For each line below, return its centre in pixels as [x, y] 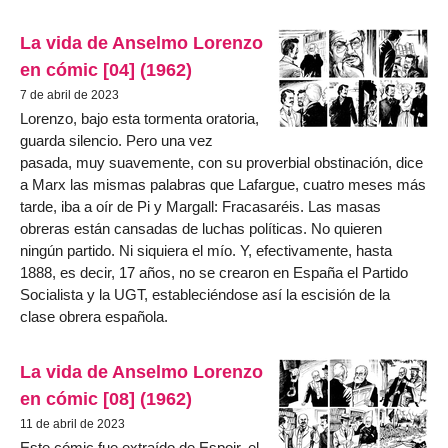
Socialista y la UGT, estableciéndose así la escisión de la [205, 294]
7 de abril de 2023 [69, 94]
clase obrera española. [94, 316]
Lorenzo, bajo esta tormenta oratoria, [139, 118]
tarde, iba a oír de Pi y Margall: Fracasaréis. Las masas [200, 206]
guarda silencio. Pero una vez [116, 140]
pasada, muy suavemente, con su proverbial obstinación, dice [221, 162]
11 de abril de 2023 [72, 424]
